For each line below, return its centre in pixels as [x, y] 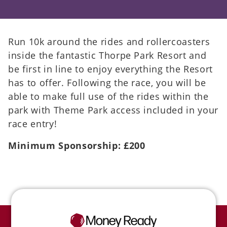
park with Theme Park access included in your [113, 110]
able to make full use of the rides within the [108, 96]
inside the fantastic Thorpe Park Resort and [107, 55]
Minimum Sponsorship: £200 [77, 145]
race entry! [33, 123]
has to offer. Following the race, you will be [107, 82]
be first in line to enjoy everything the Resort [111, 69]
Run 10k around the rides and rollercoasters [109, 41]
